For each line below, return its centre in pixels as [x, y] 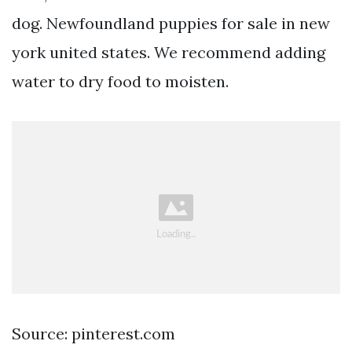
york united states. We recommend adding [169, 52]
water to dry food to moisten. [120, 81]
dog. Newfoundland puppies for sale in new [171, 23]
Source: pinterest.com [93, 334]
